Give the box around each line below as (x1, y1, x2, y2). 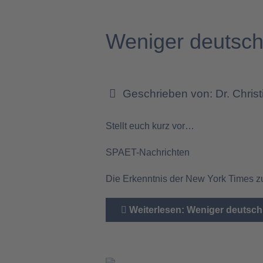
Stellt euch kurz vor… (106, 121, 195, 131)
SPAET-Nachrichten (106, 147, 190, 157)
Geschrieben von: (120, 87, 216, 100)
